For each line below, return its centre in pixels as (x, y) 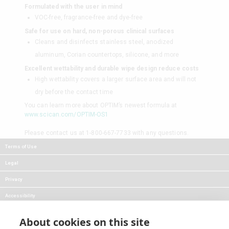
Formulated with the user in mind (73, 6)
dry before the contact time (74, 92)
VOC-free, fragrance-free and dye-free (88, 17)
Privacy (14, 179)
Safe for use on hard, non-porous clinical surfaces (99, 31)
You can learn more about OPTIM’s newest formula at (101, 106)
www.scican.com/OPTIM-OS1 (66, 115)
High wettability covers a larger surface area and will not (116, 79)
